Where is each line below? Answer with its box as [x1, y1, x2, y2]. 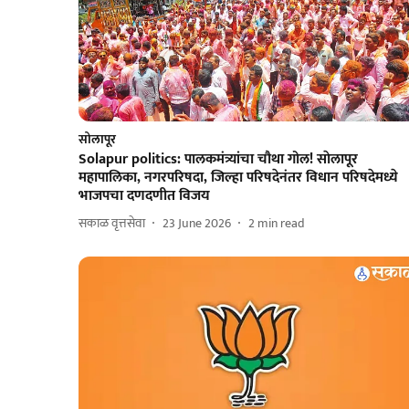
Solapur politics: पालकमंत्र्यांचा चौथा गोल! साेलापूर [79, 146, 358, 172]
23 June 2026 [163, 213, 231, 235]
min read [257, 213, 305, 235]
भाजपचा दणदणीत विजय [79, 183, 210, 208]
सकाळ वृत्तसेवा [79, 213, 145, 235]
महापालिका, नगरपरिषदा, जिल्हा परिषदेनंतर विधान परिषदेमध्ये [79, 164, 398, 190]
